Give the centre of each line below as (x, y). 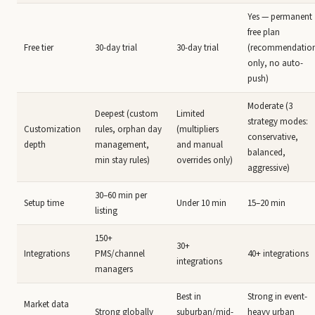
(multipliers (198, 129)
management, (122, 145)
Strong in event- (277, 297)
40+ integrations (278, 254)
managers (114, 269)
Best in (189, 297)
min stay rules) (122, 160)
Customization (52, 129)
